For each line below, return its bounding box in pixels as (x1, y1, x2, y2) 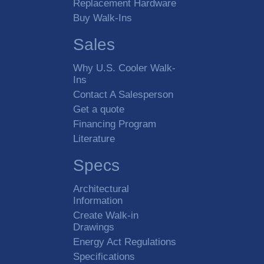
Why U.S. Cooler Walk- (73, 62, 176, 74)
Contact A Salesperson (73, 89, 173, 100)
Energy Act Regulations (73, 236, 176, 247)
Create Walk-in (73, 210, 138, 221)
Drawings (73, 222, 114, 233)
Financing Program (73, 118, 156, 130)
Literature (73, 133, 115, 144)
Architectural (73, 183, 129, 194)
